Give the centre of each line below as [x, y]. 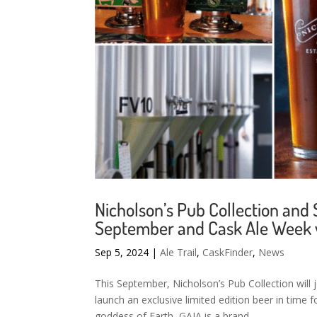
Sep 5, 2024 [122, 253]
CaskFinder [228, 253]
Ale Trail [179, 253]
